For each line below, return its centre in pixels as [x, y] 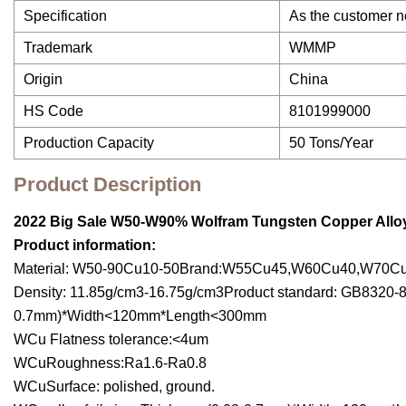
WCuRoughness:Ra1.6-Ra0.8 [110, 363]
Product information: [85, 246]
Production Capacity [89, 143]
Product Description [107, 185]
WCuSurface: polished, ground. [114, 387]
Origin [43, 80]
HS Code [53, 111]
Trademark [58, 48]
